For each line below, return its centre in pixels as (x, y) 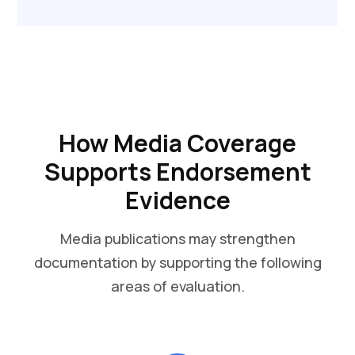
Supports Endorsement (177, 172)
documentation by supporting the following (177, 262)
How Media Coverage (177, 143)
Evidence (177, 200)
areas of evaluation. (177, 286)
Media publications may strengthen (177, 239)
